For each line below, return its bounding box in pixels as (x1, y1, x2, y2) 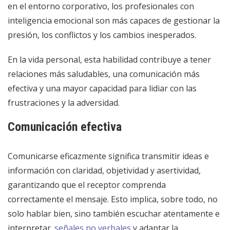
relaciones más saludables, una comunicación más (8, 68, 200, 80)
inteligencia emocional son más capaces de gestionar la (8, 14, 220, 26)
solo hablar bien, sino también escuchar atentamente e (8, 207, 220, 219)
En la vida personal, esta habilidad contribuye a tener (8, 53, 211, 65)
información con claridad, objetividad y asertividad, (8, 164, 201, 176)
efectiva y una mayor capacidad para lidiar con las (8, 82, 197, 94)
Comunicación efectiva (8, 119, 122, 134)
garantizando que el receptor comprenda (8, 179, 166, 190)
